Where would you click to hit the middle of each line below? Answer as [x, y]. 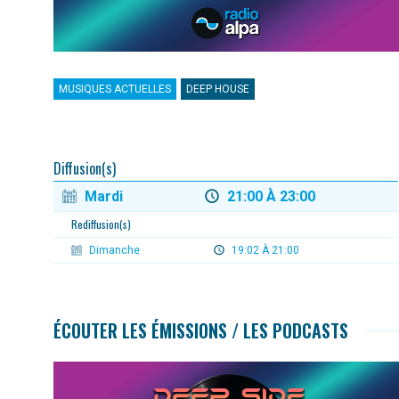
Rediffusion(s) [101, 224]
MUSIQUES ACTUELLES [115, 90]
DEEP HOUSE [218, 90]
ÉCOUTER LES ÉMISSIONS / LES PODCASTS [201, 331]
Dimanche [113, 251]
